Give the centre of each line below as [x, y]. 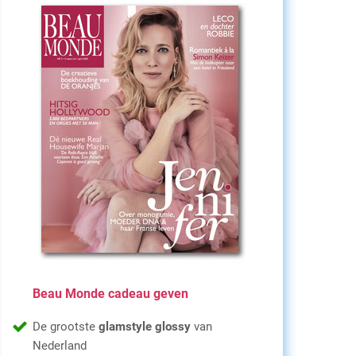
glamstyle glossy [145, 327]
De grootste [66, 327]
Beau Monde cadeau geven [110, 294]
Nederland [60, 346]
